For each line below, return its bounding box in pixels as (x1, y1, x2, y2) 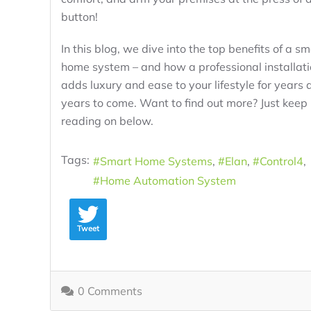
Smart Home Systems (100, 154, 212, 169)
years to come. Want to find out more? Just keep (61, 96, 308, 110)
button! (61, 10, 98, 24)
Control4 (260, 154, 303, 169)
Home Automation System (100, 174, 236, 188)
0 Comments (78, 284, 142, 299)
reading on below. (61, 114, 153, 128)
